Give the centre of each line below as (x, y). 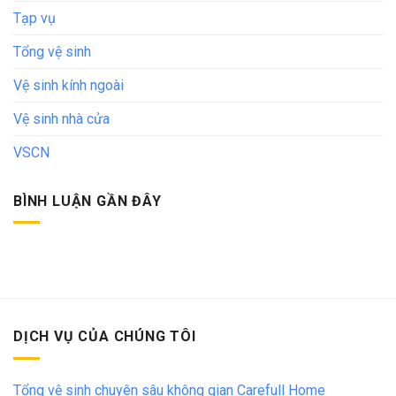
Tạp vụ (34, 18)
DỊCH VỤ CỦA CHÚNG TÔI (105, 337)
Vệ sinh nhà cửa (61, 118)
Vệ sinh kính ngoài (69, 85)
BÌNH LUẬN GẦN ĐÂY (88, 201)
